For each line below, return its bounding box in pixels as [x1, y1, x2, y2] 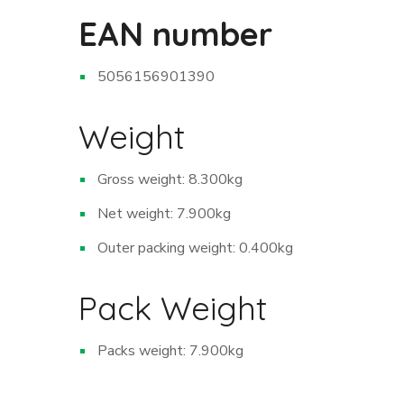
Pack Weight [78, 288, 267, 329]
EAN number [78, 14, 272, 55]
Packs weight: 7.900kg [97, 341, 243, 362]
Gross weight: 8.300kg [97, 170, 243, 190]
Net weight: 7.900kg [97, 204, 231, 225]
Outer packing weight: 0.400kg [97, 238, 293, 259]
